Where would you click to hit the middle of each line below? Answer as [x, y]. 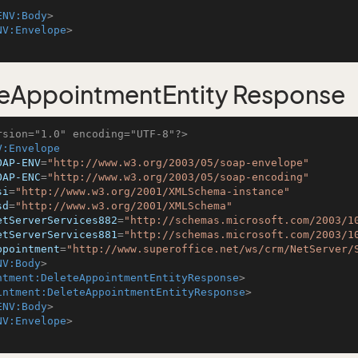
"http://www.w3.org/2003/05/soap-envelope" [178, 163]
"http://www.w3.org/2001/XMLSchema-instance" [153, 191]
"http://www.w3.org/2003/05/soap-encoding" [178, 177]
